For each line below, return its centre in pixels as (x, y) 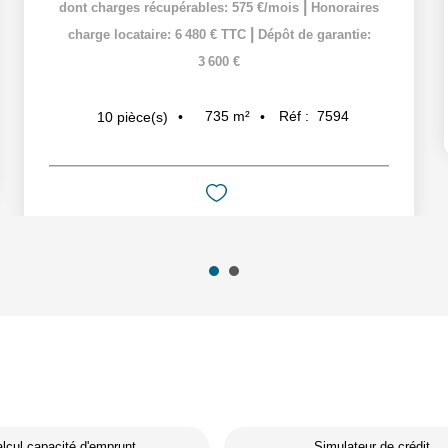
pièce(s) (142, 116)
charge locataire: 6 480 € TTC (158, 34)
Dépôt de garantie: (314, 34)
